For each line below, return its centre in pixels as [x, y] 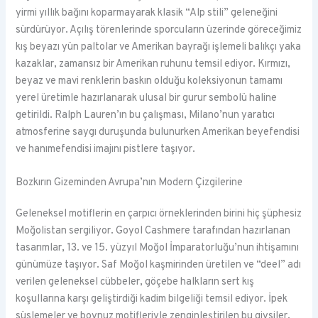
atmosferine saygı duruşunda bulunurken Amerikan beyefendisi [158, 133]
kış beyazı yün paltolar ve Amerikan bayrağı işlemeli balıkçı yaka [159, 48]
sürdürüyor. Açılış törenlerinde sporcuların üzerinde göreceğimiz [159, 31]
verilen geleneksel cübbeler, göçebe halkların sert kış [135, 283]
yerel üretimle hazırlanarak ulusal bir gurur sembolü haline [147, 99]
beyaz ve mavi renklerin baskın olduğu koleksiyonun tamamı [149, 82]
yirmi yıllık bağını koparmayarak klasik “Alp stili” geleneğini [147, 13]
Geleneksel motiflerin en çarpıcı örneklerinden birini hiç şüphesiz [159, 214]
